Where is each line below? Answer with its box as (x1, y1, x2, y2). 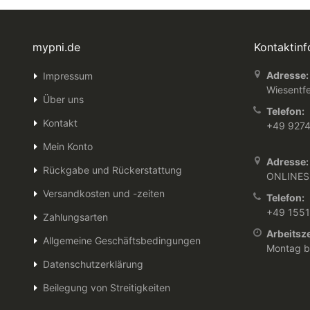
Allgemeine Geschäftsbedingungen (42, 235, 201, 247)
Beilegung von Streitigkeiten (42, 282, 170, 294)
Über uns (42, 93, 84, 106)
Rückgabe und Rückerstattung (42, 164, 182, 176)
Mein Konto (42, 140, 93, 153)
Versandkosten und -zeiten (42, 188, 165, 200)
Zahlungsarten (42, 211, 108, 224)
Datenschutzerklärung (42, 258, 143, 271)
